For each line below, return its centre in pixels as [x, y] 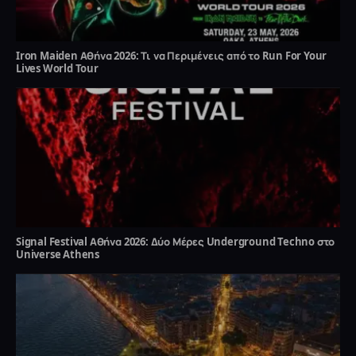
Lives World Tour [57, 68]
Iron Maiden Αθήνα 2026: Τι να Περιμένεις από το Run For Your [172, 55]
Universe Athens [58, 254]
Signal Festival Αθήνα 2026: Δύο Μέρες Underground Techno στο [176, 241]
